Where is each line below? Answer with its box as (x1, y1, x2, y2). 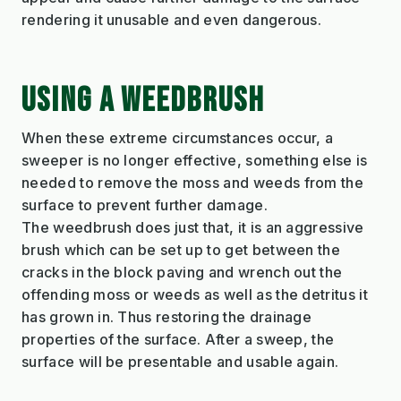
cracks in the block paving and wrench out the (21, 262, 343, 281)
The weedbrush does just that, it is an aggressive (21, 218, 364, 236)
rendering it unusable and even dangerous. (21, 10, 322, 29)
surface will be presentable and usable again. (21, 352, 339, 371)
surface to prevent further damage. (21, 195, 268, 214)
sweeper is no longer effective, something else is (21, 150, 368, 169)
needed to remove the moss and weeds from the (21, 173, 364, 192)
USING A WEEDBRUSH (21, 79, 265, 122)
